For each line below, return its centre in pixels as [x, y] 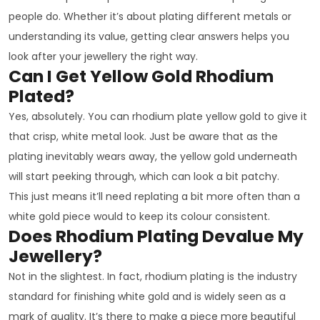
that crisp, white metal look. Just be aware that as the [143, 136]
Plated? [41, 96]
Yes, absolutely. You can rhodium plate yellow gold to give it [158, 116]
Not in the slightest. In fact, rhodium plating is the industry [153, 276]
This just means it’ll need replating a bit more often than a [154, 196]
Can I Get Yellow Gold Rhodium [141, 76]
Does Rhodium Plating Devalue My [156, 236]
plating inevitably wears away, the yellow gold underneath [153, 156]
